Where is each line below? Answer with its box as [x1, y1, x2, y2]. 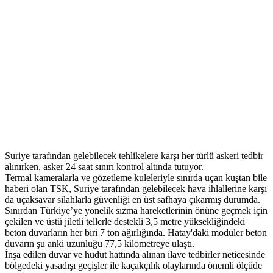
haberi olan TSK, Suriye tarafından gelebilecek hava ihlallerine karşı [5, 183, 267, 194]
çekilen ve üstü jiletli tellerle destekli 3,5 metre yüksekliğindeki [5, 216, 245, 227]
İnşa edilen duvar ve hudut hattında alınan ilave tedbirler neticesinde [5, 249, 265, 260]
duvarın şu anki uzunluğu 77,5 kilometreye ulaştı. [5, 238, 194, 249]
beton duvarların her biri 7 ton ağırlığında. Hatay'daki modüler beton [5, 227, 267, 238]
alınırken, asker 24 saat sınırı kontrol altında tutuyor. [5, 161, 204, 172]
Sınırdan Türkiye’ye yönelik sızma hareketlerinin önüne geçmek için [5, 205, 268, 216]
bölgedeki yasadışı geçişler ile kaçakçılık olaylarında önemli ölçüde [5, 260, 262, 271]
